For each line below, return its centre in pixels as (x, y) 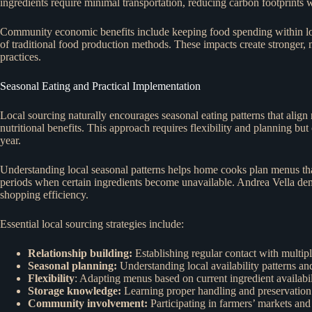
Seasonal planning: (72, 265)
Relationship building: (80, 253)
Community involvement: (89, 303)
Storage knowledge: (76, 290)
